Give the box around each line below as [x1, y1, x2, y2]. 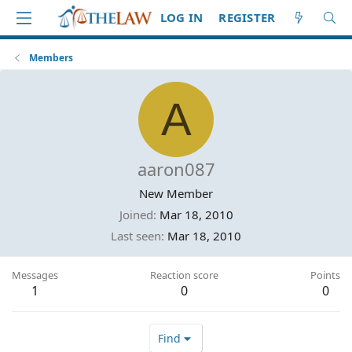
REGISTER [218, 9, 276, 25]
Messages [12, 268, 58, 282]
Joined [119, 207, 153, 222]
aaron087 [137, 157, 215, 181]
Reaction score [150, 268, 218, 282]
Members [29, 51, 74, 64]
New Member [139, 185, 213, 201]
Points [310, 268, 340, 282]
